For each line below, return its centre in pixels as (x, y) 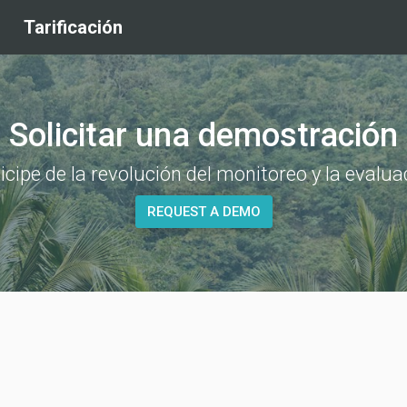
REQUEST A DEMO (203, 212)
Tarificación (73, 27)
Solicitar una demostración (203, 135)
